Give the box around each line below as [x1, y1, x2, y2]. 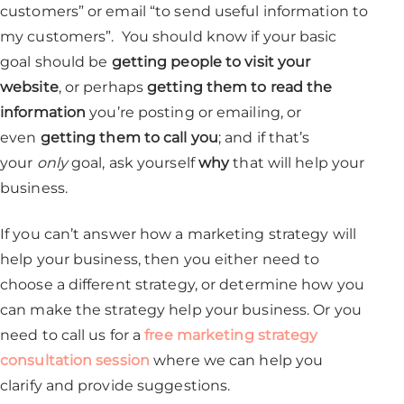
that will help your [229, 154, 365, 171]
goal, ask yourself [67, 154, 198, 171]
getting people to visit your [111, 53, 311, 70]
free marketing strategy [144, 326, 318, 344]
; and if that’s [217, 129, 310, 146]
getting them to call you [40, 129, 218, 146]
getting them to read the [147, 78, 333, 96]
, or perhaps [58, 78, 148, 96]
